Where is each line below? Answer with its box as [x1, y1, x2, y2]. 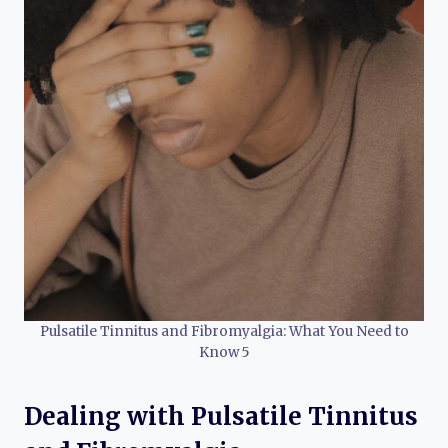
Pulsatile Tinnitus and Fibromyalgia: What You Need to [39, 322, 409, 340]
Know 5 [198, 343, 250, 361]
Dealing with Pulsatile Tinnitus [24, 400, 418, 432]
